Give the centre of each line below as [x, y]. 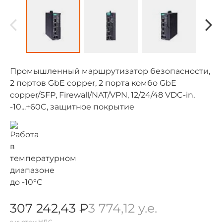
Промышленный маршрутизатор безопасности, [110, 71]
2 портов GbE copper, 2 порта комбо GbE [93, 83]
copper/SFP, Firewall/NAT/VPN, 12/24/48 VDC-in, [102, 95]
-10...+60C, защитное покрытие [72, 107]
